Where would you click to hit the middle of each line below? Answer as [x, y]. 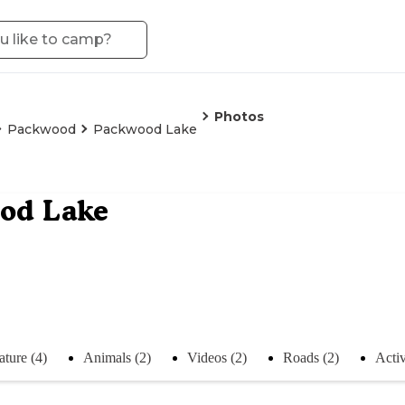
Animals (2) [117, 357]
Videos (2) [217, 357]
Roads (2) [311, 357]
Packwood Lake [145, 129]
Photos [239, 117]
